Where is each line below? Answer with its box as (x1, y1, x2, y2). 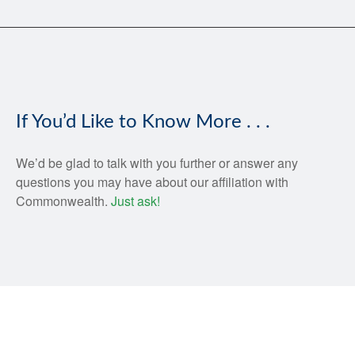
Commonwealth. (16, 191, 111, 210)
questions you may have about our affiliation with (16, 172, 288, 191)
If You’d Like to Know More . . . (16, 112, 270, 132)
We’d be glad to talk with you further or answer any (16, 153, 298, 172)
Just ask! (111, 191, 163, 210)
